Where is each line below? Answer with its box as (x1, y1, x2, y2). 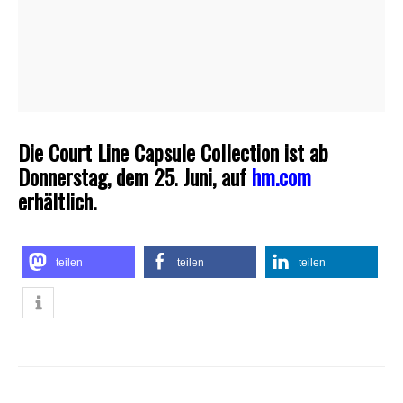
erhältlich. (18, 184, 96, 217)
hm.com (252, 160, 311, 193)
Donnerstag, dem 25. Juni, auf (18, 160, 252, 193)
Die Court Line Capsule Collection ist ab (18, 136, 328, 168)
